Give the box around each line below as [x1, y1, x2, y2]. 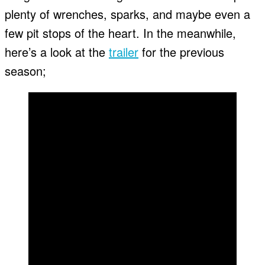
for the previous [138, 43, 224, 61]
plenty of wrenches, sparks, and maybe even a [5, 5, 250, 23]
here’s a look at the [5, 43, 109, 61]
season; [5, 62, 46, 80]
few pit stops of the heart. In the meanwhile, [5, 24, 236, 42]
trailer [109, 43, 138, 61]
